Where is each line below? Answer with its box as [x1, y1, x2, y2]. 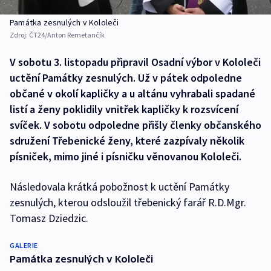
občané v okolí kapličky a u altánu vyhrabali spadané [10, 87, 255, 101]
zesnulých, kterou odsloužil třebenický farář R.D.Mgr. [10, 195, 246, 210]
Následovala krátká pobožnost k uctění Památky [10, 180, 229, 194]
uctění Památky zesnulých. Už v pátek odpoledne [10, 71, 242, 85]
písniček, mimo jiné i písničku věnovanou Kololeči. [10, 149, 241, 164]
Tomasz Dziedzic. [10, 211, 88, 226]
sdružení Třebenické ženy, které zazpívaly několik [10, 134, 244, 148]
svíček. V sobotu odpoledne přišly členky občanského [10, 118, 261, 132]
